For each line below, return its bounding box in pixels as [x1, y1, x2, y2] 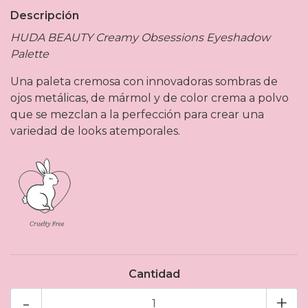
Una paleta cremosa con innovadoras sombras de [10, 75, 278, 89]
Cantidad [128, 267, 180, 281]
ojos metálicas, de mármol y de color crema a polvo [10, 91, 289, 105]
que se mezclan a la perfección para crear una [10, 108, 264, 122]
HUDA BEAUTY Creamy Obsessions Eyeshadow [10, 31, 270, 45]
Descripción [10, 9, 79, 23]
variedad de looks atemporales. [10, 124, 180, 138]
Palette [10, 47, 49, 61]
